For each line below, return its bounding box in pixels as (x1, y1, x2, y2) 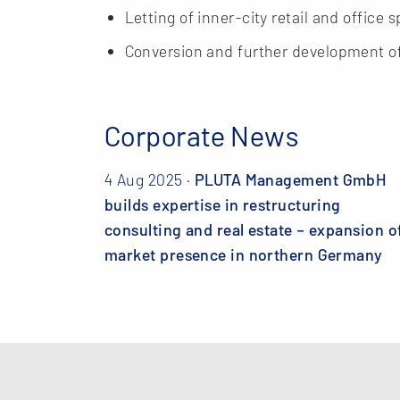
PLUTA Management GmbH (194, 169, 387, 189)
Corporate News (104, 118, 299, 153)
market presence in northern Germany (104, 244, 383, 264)
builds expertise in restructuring (104, 194, 341, 214)
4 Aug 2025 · (104, 169, 195, 189)
